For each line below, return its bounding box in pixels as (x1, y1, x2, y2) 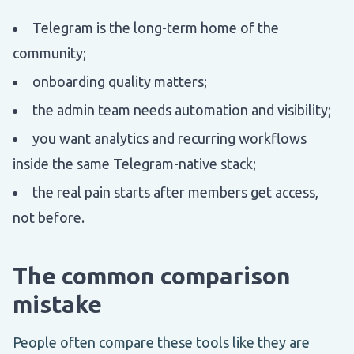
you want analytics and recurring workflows (32, 130, 307, 146)
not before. (13, 209, 85, 225)
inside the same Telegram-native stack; (13, 155, 256, 171)
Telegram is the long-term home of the (32, 19, 279, 36)
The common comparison (13, 262, 291, 289)
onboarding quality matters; (32, 73, 207, 89)
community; (13, 44, 86, 61)
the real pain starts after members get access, (32, 183, 318, 200)
